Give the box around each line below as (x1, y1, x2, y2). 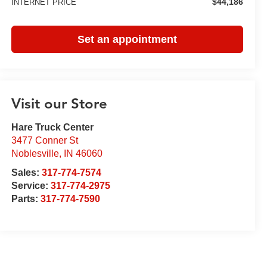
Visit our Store (11, 95, 107, 113)
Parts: (11, 194, 41, 204)
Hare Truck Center (11, 122, 94, 133)
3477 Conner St (11, 135, 78, 146)
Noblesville (11, 148, 59, 159)
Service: (11, 181, 51, 191)
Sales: (11, 167, 42, 178)
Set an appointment (77, 33, 177, 45)
